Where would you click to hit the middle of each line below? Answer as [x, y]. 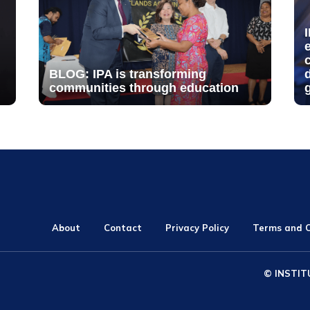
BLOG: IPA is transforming [127, 74]
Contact [123, 227]
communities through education [144, 88]
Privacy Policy [198, 227]
